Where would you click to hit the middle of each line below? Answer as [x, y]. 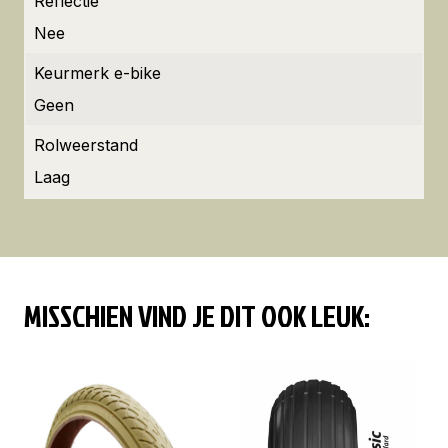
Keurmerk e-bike [97, 73]
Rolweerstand [86, 145]
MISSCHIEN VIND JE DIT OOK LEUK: [197, 315]
